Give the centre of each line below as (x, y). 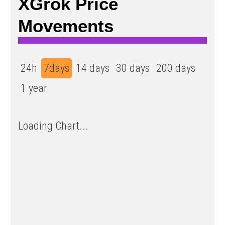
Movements (66, 26)
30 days (133, 68)
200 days (176, 68)
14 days (93, 68)
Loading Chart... (53, 126)
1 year (34, 88)
